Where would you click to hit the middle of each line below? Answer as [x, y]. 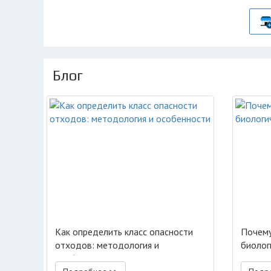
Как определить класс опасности [124, 232]
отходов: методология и [107, 245]
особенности [82, 258]
